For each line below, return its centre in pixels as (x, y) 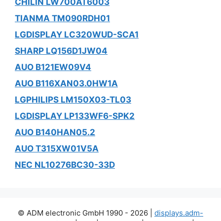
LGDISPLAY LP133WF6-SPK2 (75, 116)
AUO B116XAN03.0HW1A (66, 84)
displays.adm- (179, 213)
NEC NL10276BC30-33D (65, 165)
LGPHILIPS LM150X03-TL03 (73, 100)
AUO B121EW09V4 (53, 67)
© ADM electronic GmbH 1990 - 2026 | (86, 213)
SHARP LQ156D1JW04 (61, 51)
